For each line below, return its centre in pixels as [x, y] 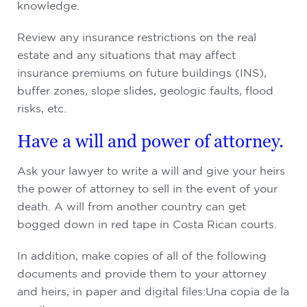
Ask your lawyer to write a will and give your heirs [151, 171]
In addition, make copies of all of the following [142, 256]
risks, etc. [42, 108]
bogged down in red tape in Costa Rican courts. [147, 224]
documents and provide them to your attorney [142, 273]
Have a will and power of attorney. [150, 141]
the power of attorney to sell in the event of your [147, 188]
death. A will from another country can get [132, 206]
